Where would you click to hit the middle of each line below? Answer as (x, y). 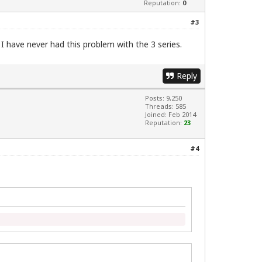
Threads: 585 (166, 106)
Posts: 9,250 (163, 98)
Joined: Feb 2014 (170, 115)
